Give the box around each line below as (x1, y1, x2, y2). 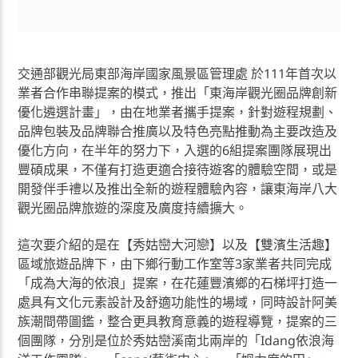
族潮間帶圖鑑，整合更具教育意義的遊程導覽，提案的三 (18, 312, 338, 331)
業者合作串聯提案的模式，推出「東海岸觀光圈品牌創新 (18, 83, 338, 101)
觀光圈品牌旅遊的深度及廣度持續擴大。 (18, 198, 249, 217)
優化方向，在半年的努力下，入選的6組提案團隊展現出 (18, 141, 332, 159)
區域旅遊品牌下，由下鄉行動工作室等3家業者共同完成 (18, 255, 332, 273)
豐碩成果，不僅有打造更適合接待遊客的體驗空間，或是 (18, 160, 338, 178)
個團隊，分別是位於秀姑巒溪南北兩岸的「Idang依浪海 (18, 332, 335, 350)
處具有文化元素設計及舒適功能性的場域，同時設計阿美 (18, 293, 338, 312)
